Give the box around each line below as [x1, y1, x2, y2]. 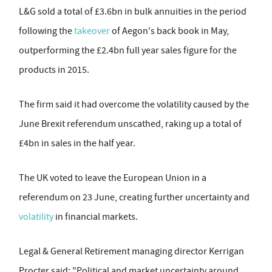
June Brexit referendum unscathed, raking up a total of [19, 118, 242, 130]
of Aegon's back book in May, [110, 25, 229, 37]
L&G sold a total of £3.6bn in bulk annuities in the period [19, 5, 246, 18]
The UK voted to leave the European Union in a [19, 172, 206, 184]
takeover [74, 25, 110, 37]
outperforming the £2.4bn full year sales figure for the [19, 44, 237, 56]
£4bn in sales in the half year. [19, 137, 135, 149]
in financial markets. [53, 211, 138, 223]
